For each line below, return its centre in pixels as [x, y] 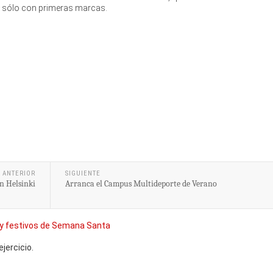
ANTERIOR [19, 173]
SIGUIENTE [83, 173]
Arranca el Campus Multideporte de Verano [141, 183]
